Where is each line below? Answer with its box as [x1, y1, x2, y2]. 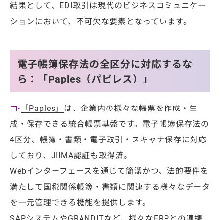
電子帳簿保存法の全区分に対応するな [17, 58, 192, 70]
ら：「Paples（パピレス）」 [17, 73, 153, 85]
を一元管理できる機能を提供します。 [10, 197, 151, 207]
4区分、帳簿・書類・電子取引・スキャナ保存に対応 [10, 135, 207, 144]
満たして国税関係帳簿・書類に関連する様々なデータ [10, 182, 210, 192]
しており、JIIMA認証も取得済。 [10, 150, 132, 160]
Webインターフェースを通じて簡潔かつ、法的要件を [10, 166, 209, 176]
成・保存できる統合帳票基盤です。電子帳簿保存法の [10, 119, 209, 129]
